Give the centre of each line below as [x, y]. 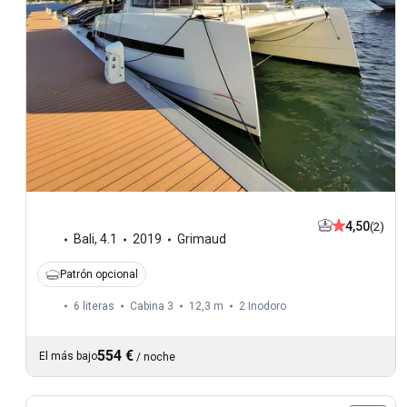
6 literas [94, 307]
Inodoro [267, 307]
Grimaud [202, 239]
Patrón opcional [99, 275]
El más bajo [68, 357]
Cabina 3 [152, 307]
